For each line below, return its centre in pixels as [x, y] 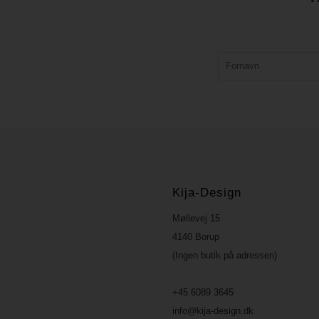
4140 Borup [196, 236]
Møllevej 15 [197, 218]
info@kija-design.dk [213, 310]
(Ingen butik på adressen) [225, 255]
